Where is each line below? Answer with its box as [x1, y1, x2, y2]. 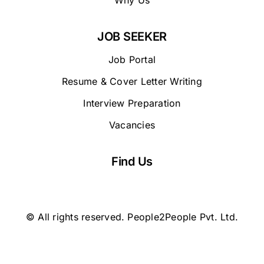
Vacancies [108, 119, 156, 131]
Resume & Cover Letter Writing [62, 75, 202, 88]
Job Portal [108, 54, 156, 66]
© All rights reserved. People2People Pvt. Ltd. [25, 210, 239, 223]
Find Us [111, 154, 153, 169]
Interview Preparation [83, 97, 181, 110]
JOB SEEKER [97, 29, 167, 44]
